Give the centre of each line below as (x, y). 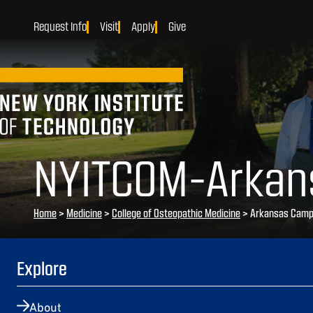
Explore (42, 268)
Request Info (60, 26)
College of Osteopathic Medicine (176, 213)
